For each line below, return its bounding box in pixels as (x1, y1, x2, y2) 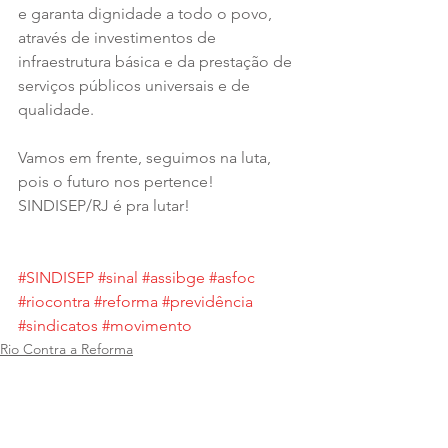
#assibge (142, 267, 205, 287)
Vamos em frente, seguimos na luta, (18, 147, 275, 167)
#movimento (102, 315, 192, 335)
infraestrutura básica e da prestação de (18, 51, 296, 71)
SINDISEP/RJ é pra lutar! (18, 195, 190, 215)
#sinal (98, 267, 138, 287)
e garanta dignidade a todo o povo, (18, 3, 276, 23)
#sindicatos (18, 315, 98, 335)
